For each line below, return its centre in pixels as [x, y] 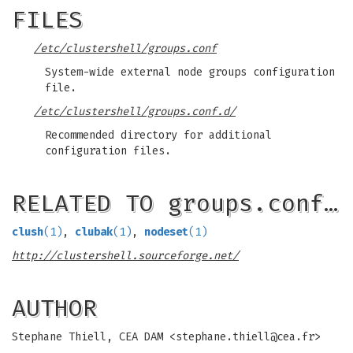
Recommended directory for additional [158, 135]
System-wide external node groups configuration [190, 72]
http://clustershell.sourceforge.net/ [125, 256]
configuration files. [108, 151]
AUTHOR [54, 308]
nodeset [166, 232]
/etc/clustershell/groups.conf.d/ [135, 111]
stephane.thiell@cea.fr [245, 337]
